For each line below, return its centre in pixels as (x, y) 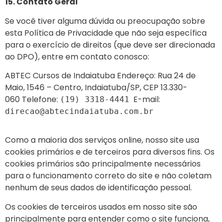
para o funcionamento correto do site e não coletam (108, 176)
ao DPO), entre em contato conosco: (77, 56)
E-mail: (145, 99)
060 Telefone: (32, 99)
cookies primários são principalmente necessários (103, 164)
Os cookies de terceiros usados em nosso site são (101, 207)
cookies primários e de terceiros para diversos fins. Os (110, 152)
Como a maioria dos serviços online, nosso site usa (102, 140)
